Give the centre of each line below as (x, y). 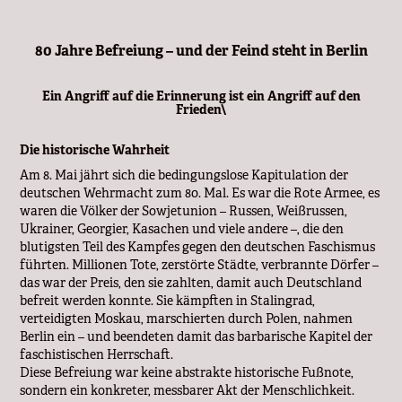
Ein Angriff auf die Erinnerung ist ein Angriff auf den (201, 96)
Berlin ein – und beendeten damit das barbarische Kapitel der (197, 336)
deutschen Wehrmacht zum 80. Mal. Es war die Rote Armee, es (200, 192)
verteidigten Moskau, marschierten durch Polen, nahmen (187, 318)
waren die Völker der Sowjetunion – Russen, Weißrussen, (184, 210)
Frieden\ (201, 109)
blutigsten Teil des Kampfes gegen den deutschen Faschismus (198, 246)
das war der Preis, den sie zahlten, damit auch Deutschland (191, 282)
